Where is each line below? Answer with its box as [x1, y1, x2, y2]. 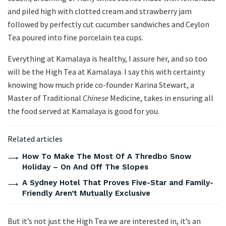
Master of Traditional [8, 93, 83, 103]
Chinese [83, 93, 108, 103]
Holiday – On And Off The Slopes [22, 162, 148, 172]
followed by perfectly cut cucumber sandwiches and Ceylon [8, 19, 209, 30]
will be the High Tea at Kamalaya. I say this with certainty [8, 67, 205, 77]
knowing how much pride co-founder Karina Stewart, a [8, 80, 194, 90]
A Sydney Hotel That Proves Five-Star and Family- [22, 178, 213, 188]
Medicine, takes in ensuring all [108, 93, 213, 103]
